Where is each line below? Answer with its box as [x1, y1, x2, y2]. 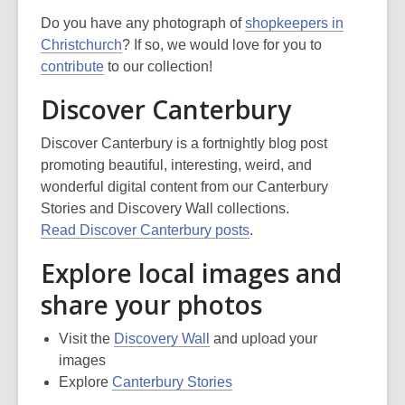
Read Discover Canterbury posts [41, 222, 250, 238]
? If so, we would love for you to [122, 37, 322, 52]
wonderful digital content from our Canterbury [41, 179, 328, 194]
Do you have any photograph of [41, 15, 245, 31]
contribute [41, 59, 104, 74]
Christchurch [41, 37, 122, 52]
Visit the [59, 331, 114, 346]
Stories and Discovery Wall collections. [41, 201, 289, 216]
